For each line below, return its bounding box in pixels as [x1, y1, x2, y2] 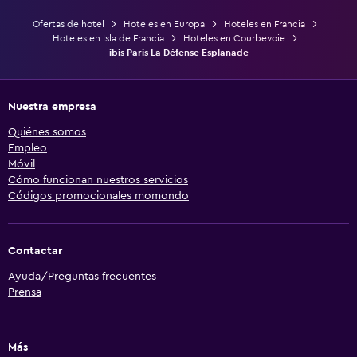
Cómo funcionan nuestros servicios [8, 174, 188, 186]
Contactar [8, 245, 62, 257]
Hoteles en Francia [224, 18, 305, 29]
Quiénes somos [8, 126, 86, 138]
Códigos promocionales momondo [8, 190, 189, 202]
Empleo [8, 142, 47, 154]
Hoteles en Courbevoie [183, 33, 285, 43]
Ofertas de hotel [33, 18, 104, 29]
